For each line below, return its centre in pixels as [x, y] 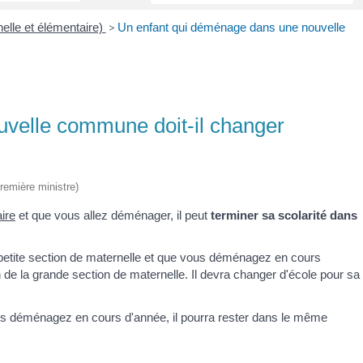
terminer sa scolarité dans [284, 215]
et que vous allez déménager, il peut [113, 215]
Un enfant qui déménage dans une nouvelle [231, 27]
